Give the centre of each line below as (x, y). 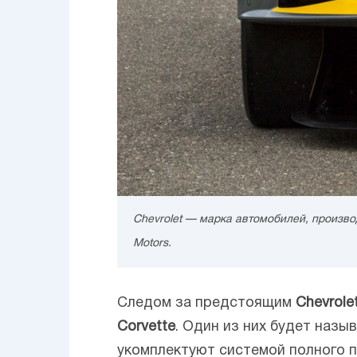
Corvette (146, 327)
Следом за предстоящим (204, 303)
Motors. (152, 243)
